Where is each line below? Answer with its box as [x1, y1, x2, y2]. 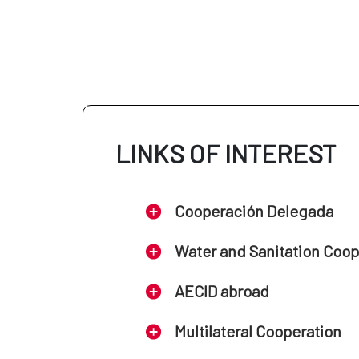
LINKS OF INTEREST [115, 137, 336, 168]
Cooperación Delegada [175, 200, 334, 220]
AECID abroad [175, 280, 270, 301]
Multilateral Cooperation [175, 321, 342, 341]
